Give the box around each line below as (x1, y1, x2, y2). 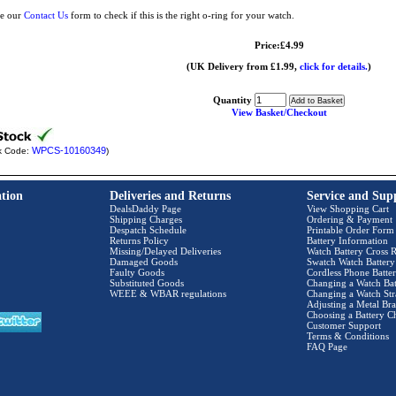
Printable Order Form (307, 225, 394, 235)
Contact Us (24, 10, 68, 20)
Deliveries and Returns (110, 189, 231, 202)
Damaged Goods (110, 256, 178, 267)
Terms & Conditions (307, 331, 389, 341)
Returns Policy (110, 235, 169, 246)
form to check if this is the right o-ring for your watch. (68, 10, 294, 20)
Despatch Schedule (110, 225, 187, 235)
